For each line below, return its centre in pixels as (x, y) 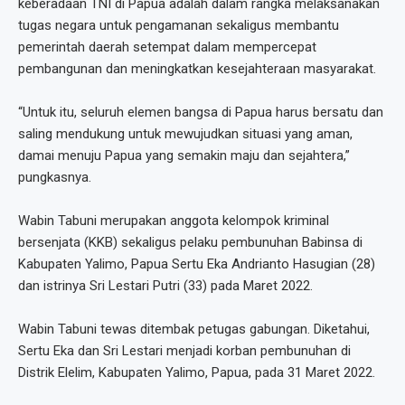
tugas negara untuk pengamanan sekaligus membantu (179, 26)
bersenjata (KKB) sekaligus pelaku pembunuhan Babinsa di (190, 243)
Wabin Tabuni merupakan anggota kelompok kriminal (174, 221)
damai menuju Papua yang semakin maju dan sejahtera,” (184, 156)
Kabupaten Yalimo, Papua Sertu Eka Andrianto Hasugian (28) (197, 264)
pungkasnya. (55, 178)
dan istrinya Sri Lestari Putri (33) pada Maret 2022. (165, 286)
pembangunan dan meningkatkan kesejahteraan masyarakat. (197, 69)
